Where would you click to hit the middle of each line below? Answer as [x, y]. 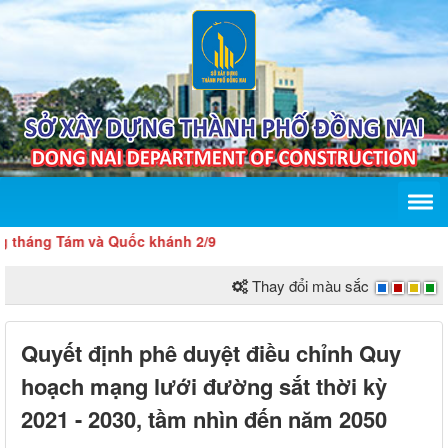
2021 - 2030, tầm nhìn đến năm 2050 [204, 419]
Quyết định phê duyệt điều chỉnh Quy [211, 353]
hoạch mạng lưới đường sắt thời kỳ [204, 386]
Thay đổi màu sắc [310, 286]
